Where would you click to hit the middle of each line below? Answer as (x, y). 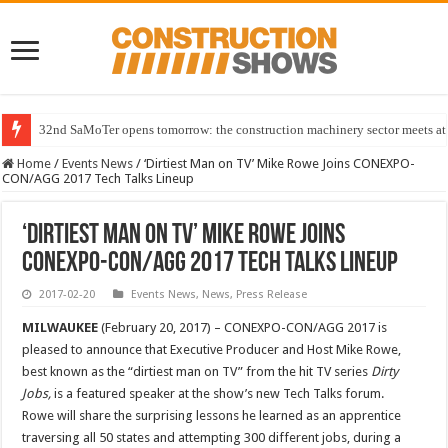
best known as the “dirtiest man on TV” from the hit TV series (197, 372)
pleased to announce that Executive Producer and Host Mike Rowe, (212, 350)
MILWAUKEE (60, 328)
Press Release (272, 295)
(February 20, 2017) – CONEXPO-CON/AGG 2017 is (243, 328)
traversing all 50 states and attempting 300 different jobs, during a (212, 438)
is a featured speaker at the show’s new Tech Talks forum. (219, 394)
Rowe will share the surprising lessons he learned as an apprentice (212, 416)
